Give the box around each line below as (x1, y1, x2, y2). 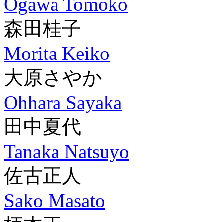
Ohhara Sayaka (4, 92, 122, 113)
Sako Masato (4, 190, 105, 211)
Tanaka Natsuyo (4, 141, 129, 162)
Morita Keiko (4, 43, 110, 64)
